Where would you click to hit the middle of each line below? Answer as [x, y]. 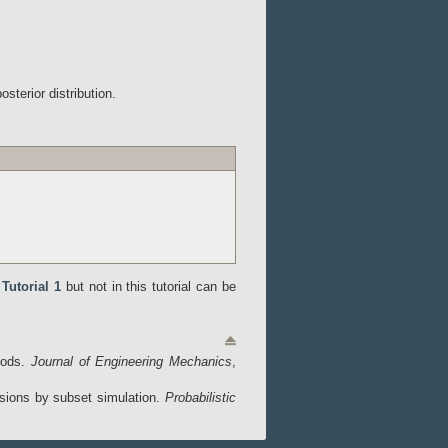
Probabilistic [200, 397]
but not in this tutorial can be [148, 286]
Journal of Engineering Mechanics [131, 361]
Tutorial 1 [31, 286]
